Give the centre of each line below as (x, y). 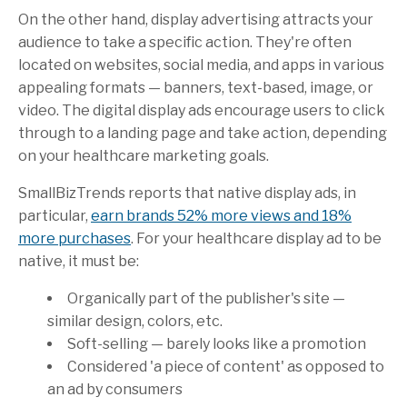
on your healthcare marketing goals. (144, 155)
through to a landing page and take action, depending (203, 133)
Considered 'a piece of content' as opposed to (226, 366)
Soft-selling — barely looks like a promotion (217, 343)
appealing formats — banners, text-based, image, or (196, 87)
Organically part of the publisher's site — (206, 298)
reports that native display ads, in (241, 193)
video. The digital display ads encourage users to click (202, 110)
